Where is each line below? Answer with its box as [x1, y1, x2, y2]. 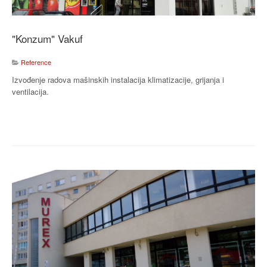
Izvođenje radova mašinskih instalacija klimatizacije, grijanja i [12, 74, 224, 86]
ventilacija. [12, 86, 49, 98]
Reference [21, 57, 51, 67]
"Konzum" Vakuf [12, 31, 83, 46]
